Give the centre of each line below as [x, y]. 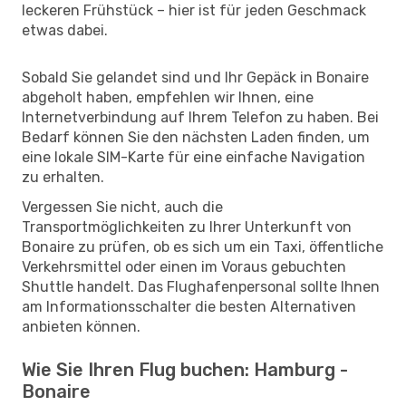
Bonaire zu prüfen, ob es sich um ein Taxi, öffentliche [203, 246]
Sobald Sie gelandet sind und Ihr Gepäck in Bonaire [195, 77]
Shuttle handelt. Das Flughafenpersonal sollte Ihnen [201, 286]
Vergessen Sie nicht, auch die [122, 207]
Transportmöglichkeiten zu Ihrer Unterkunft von [187, 227]
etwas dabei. [65, 30]
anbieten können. [81, 326]
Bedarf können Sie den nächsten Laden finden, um [196, 137]
